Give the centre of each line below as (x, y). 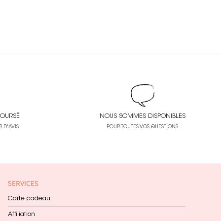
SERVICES (23, 183)
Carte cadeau (29, 199)
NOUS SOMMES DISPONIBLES (142, 116)
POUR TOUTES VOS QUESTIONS (143, 127)
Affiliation (21, 215)
